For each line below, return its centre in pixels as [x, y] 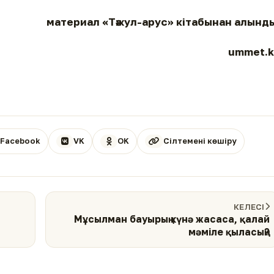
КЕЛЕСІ [249, 206]
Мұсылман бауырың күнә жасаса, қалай [172, 219]
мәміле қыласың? [229, 231]
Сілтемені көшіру [200, 141]
